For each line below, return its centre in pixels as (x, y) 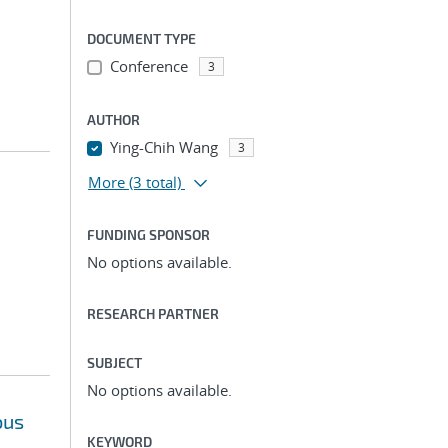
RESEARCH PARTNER (153, 313)
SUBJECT (114, 362)
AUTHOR (113, 119)
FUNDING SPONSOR (148, 234)
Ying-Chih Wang (163, 147)
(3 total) (155, 182)
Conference (148, 66)
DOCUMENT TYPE (141, 38)
